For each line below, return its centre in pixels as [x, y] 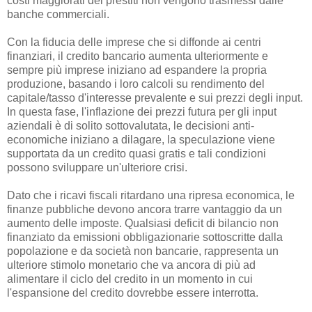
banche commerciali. [58, 15]
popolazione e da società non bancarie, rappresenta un [143, 251]
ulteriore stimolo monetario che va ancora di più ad [131, 265]
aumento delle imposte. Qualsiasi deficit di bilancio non [143, 224]
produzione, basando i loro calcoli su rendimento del [136, 84]
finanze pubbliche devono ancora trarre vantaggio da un [145, 210]
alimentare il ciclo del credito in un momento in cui [130, 279]
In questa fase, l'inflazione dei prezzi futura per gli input [142, 112]
